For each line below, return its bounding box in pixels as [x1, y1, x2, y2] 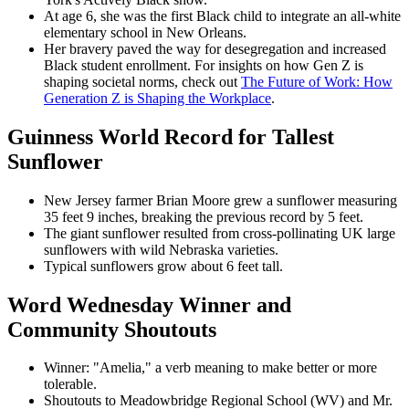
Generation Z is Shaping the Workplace [44, 89, 271, 106]
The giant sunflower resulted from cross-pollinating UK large [44, 225, 395, 241]
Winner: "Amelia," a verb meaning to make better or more [44, 360, 377, 376]
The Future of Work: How [241, 73, 393, 89]
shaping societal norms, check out [44, 73, 241, 89]
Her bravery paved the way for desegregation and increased [44, 40, 386, 57]
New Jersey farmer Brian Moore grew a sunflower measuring [44, 192, 397, 208]
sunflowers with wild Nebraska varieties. [44, 241, 278, 257]
